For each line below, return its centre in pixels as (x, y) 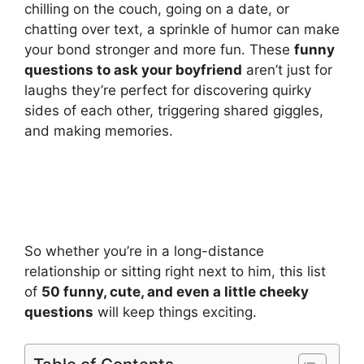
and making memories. (99, 130)
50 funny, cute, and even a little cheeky (175, 292)
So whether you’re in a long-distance (144, 251)
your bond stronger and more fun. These (159, 49)
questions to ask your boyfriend (133, 69)
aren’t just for (287, 69)
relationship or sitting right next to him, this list (175, 271)
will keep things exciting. (175, 312)
